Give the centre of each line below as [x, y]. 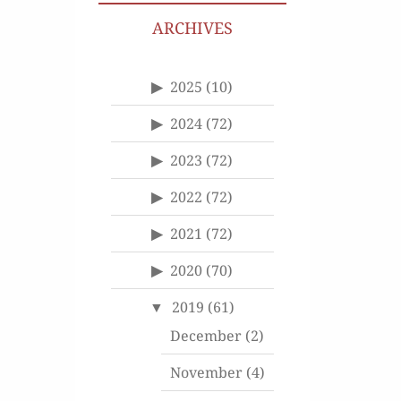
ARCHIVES [192, 27]
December [206, 335]
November [206, 372]
